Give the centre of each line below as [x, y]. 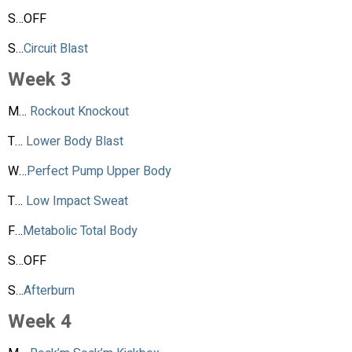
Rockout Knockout [79, 112]
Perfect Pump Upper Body [99, 172]
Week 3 [40, 80]
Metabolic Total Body [80, 231]
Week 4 [40, 322]
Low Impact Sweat [79, 202]
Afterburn [49, 291]
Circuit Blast [57, 49]
